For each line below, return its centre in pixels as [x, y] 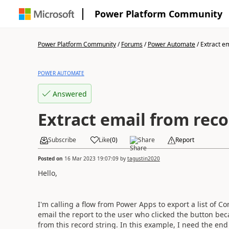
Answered [70, 94]
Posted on [51, 158]
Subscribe [62, 140]
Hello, [47, 173]
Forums [132, 44]
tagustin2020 [143, 158]
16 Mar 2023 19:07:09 [91, 158]
